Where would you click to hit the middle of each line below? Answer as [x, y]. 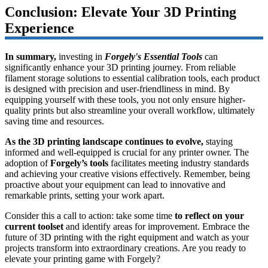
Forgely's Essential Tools [153, 56]
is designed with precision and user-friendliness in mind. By [117, 89]
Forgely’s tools [79, 163]
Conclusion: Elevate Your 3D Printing [121, 12]
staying [218, 141]
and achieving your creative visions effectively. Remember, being [127, 173]
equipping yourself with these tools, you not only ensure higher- [125, 99]
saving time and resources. [54, 121]
